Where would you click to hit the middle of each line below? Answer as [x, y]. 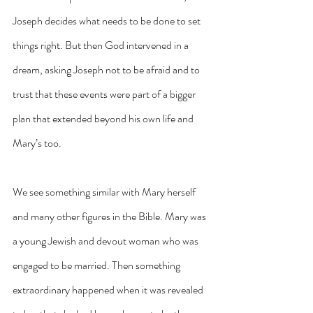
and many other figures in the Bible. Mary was [110, 216]
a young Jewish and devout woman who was [107, 240]
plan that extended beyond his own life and [104, 118]
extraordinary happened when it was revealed [109, 289]
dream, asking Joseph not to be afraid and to [107, 69]
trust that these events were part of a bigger [105, 94]
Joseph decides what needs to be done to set [108, 20]
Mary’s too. [37, 143]
